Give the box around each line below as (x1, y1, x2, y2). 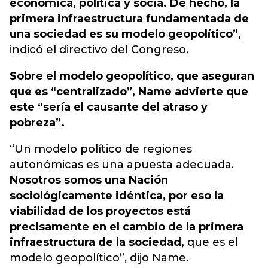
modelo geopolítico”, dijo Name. (10, 251, 188, 264)
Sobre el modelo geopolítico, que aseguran (10, 69, 254, 83)
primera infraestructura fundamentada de (10, 12, 249, 25)
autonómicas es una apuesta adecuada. (10, 158, 234, 171)
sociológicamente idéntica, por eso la (10, 189, 224, 202)
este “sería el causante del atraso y (10, 100, 208, 114)
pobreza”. (10, 116, 65, 129)
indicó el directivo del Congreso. (10, 43, 188, 56)
